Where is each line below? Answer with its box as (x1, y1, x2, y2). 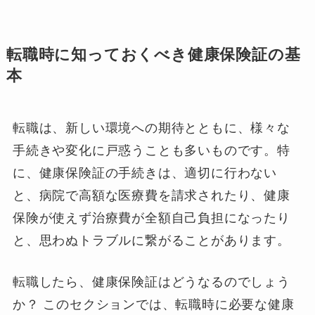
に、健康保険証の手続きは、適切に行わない (12, 166, 278, 181)
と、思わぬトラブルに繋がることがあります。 (12, 233, 290, 248)
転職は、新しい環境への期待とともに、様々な (12, 121, 290, 136)
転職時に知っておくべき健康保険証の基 (6, 46, 301, 64)
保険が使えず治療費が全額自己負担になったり (12, 211, 290, 226)
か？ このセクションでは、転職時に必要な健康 (12, 297, 295, 312)
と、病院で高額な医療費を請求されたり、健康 (12, 188, 290, 203)
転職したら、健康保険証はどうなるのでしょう (12, 275, 290, 290)
